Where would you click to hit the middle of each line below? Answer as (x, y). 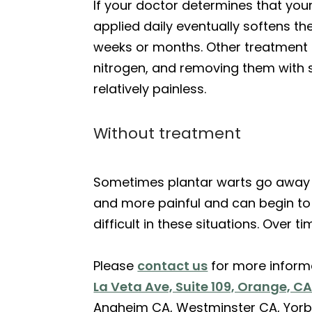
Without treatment (167, 133)
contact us (173, 266)
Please (116, 266)
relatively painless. (150, 89)
